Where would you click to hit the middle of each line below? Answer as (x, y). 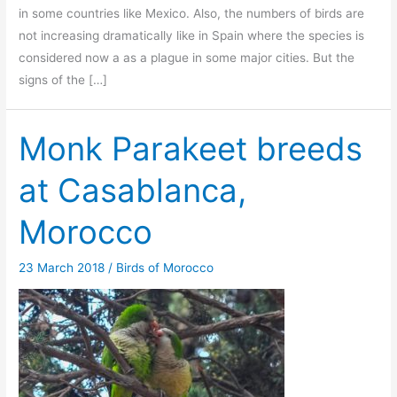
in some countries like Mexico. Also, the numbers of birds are (192, 13)
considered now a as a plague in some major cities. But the (187, 57)
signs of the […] (63, 79)
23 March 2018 (64, 268)
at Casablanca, (133, 190)
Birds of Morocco (165, 268)
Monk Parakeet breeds (191, 148)
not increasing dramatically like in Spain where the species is (192, 35)
